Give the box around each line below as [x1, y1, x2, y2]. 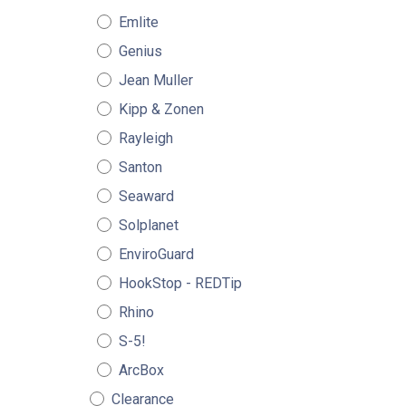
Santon [118, 159, 162, 176]
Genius [118, 43, 162, 60]
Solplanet [118, 217, 179, 234]
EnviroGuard [118, 246, 194, 263]
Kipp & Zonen [118, 101, 204, 118]
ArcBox [118, 362, 164, 379]
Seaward [118, 188, 174, 205]
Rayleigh [118, 130, 173, 147]
